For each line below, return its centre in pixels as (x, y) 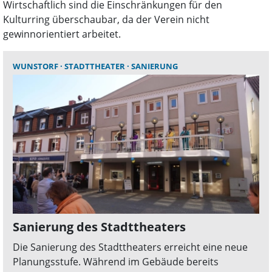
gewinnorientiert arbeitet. (62, 34)
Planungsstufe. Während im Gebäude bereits (116, 261)
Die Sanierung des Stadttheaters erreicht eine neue (130, 247)
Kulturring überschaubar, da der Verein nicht (106, 20)
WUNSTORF (36, 66)
